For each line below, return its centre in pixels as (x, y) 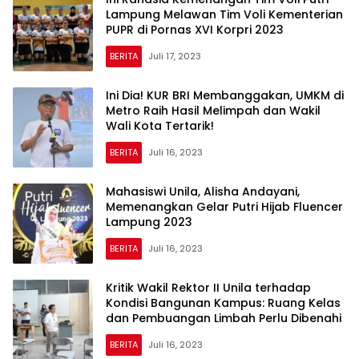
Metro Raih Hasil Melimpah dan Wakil (213, 110)
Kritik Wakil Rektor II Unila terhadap (208, 287)
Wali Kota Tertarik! (160, 125)
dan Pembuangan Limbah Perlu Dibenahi (224, 318)
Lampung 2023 (149, 222)
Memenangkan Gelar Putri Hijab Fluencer (224, 206)
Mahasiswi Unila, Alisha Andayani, (203, 191)
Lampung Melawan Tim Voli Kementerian (224, 14)
